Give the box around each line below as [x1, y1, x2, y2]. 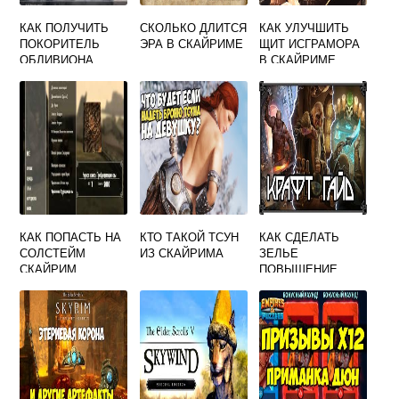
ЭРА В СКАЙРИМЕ [139, 35, 243, 52]
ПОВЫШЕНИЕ [259, 260, 338, 277]
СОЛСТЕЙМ [20, 244, 86, 261]
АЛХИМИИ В [259, 292, 330, 309]
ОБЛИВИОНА [20, 51, 94, 68]
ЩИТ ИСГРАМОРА [259, 35, 361, 52]
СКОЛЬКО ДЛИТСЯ [139, 19, 247, 36]
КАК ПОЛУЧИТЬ [20, 19, 110, 36]
